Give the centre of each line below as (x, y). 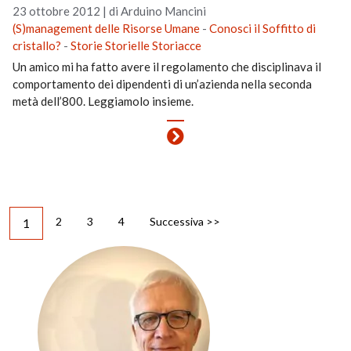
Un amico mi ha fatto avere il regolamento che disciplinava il (167, 67)
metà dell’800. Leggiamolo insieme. (103, 101)
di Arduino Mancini (158, 11)
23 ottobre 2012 (57, 11)
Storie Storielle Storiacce (136, 45)
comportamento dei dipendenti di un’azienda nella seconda (163, 84)
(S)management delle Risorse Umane (107, 28)
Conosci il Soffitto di (263, 28)
